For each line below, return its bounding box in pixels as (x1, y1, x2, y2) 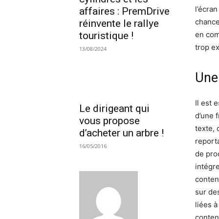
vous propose (79, 115, 140, 127)
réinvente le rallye (79, 17, 159, 29)
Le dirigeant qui (79, 103, 150, 115)
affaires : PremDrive (79, 5, 170, 17)
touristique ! (79, 29, 133, 42)
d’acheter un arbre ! (79, 127, 164, 139)
